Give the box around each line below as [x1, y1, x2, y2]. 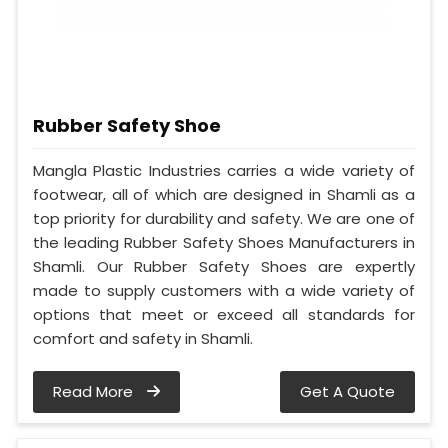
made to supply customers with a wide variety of [33, 279, 415, 301]
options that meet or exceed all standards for [33, 303, 415, 325]
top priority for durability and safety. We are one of [33, 207, 415, 229]
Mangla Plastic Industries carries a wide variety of [33, 159, 415, 181]
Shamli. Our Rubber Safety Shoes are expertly [33, 255, 415, 277]
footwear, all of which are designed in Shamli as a [33, 183, 415, 205]
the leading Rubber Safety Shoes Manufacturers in [33, 231, 415, 253]
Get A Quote [300, 380, 395, 402]
